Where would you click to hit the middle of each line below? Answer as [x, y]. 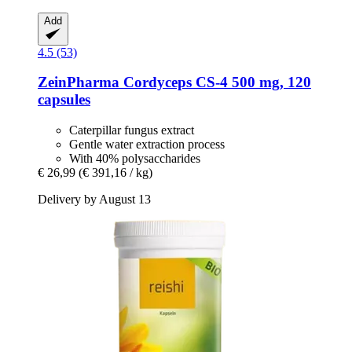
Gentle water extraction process [147, 145]
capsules [64, 100]
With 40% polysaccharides [135, 159]
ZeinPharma [79, 82]
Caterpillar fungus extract [132, 130]
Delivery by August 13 [94, 200]
